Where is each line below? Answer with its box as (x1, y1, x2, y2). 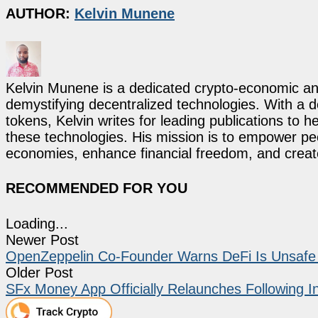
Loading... (6, 215, 68, 231)
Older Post (6, 264, 73, 280)
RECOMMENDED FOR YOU (6, 180, 187, 197)
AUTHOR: (6, 6, 75, 22)
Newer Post (6, 231, 79, 248)
